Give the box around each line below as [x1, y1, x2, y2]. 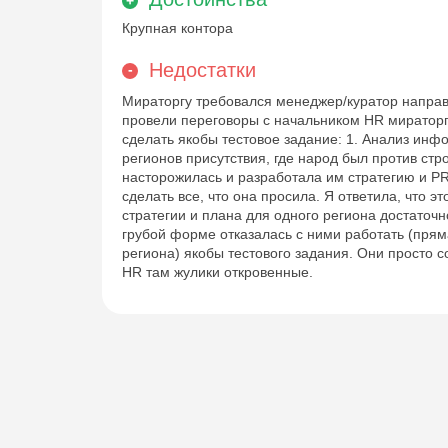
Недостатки [149, 58, 256, 81]
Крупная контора [122, 19, 233, 36]
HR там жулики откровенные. [122, 263, 313, 280]
